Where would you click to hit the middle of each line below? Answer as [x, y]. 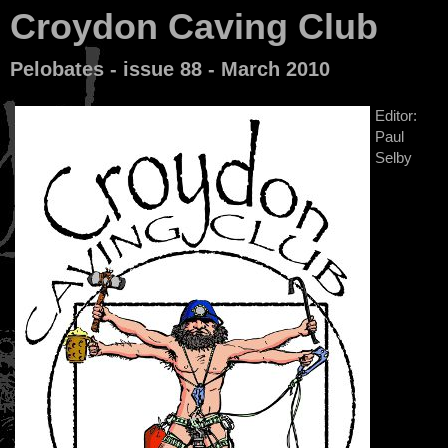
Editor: [396, 115]
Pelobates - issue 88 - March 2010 [170, 69]
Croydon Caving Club [194, 26]
